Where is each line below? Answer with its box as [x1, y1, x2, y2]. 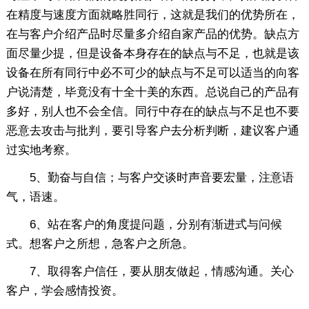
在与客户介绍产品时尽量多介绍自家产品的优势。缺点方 [6, 27, 299, 41]
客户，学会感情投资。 [6, 283, 123, 297]
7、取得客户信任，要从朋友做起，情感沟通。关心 [6, 264, 294, 278]
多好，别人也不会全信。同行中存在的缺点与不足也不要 [6, 104, 299, 118]
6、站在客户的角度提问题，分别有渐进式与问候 [6, 217, 282, 231]
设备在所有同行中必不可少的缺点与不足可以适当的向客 [6, 66, 299, 79]
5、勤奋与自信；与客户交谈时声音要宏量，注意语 [6, 170, 294, 184]
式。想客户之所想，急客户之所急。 [6, 237, 194, 250]
